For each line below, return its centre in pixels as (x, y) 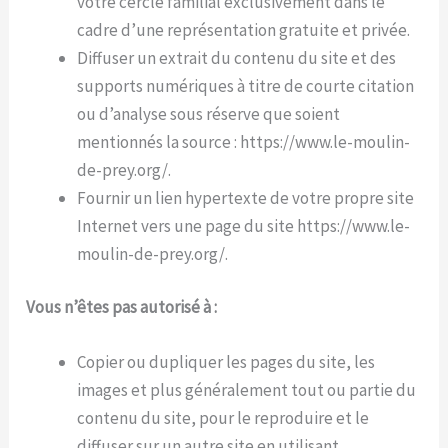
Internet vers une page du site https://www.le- (244, 225)
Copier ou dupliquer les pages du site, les (226, 362)
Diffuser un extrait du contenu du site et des (237, 57)
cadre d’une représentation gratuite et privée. (244, 29)
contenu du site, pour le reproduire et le (223, 418)
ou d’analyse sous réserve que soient (209, 113)
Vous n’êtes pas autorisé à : (122, 307)
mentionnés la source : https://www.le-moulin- (244, 141)
